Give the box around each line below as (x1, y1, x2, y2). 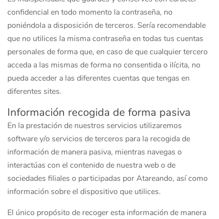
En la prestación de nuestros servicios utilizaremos (7, 120, 182, 131)
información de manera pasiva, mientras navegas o (7, 147, 182, 157)
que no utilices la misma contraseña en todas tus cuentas (7, 33, 203, 44)
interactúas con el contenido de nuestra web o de (7, 160, 175, 171)
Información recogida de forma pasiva (7, 105, 191, 120)
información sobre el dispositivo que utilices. (7, 186, 161, 197)
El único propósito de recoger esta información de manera (7, 207, 206, 218)
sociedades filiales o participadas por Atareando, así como (7, 173, 208, 184)
